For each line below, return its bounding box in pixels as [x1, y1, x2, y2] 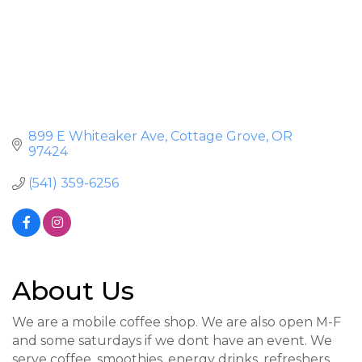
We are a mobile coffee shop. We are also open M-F [12, 314, 341, 330]
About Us [12, 275, 134, 307]
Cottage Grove [170, 128, 266, 145]
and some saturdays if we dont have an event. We [12, 333, 332, 349]
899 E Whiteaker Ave [28, 128, 165, 145]
